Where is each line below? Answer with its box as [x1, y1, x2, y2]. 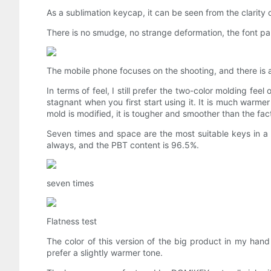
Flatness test [47, 216, 97, 227]
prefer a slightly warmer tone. [47, 247, 163, 258]
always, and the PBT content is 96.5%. [47, 140, 199, 151]
